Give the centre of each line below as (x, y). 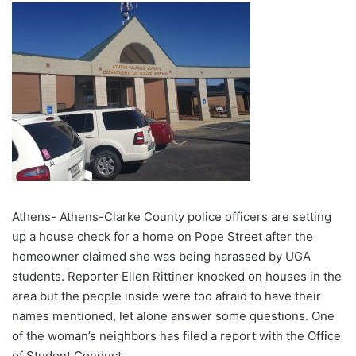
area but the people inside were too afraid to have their (166, 296)
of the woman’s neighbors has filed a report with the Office (176, 335)
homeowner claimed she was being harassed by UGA (161, 256)
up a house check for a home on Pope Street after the (163, 236)
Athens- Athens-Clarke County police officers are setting (172, 216)
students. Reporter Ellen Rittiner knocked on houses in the (177, 276)
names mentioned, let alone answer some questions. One (173, 315)
